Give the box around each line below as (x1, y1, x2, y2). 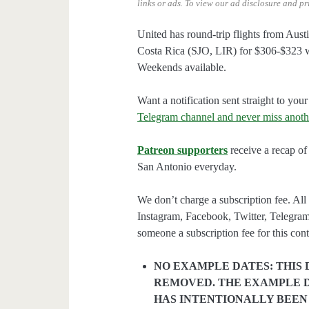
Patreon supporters (137, 144, 228, 157)
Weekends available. (137, 61, 227, 74)
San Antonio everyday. (137, 161, 237, 173)
